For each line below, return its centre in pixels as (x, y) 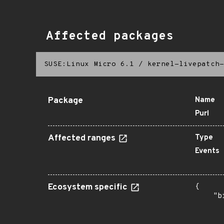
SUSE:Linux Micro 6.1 (89, 64)
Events (207, 151)
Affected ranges (83, 138)
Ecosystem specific (89, 187)
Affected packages (110, 36)
